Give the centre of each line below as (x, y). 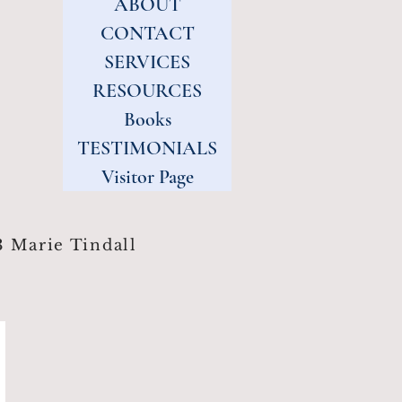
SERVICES (147, 62)
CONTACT (147, 33)
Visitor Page (147, 177)
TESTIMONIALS (147, 148)
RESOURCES (147, 91)
